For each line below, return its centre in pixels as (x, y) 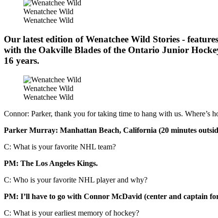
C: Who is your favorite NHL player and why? (76, 180)
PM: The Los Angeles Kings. (51, 163)
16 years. (22, 61)
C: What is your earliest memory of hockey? (72, 213)
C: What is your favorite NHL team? (60, 146)
